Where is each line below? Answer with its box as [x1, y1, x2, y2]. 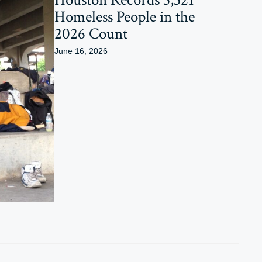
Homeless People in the [54, 6, 195, 27]
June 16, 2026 [54, 46, 108, 56]
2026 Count [54, 23, 127, 44]
